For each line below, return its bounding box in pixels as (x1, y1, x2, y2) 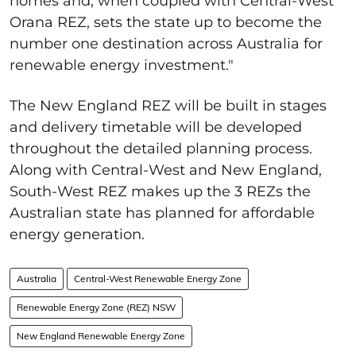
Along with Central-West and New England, (10, 161, 322, 179)
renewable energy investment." (10, 56, 234, 74)
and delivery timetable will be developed (10, 118, 302, 136)
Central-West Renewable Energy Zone (74, 272, 242, 284)
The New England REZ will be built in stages (10, 96, 327, 114)
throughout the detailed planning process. (10, 139, 312, 157)
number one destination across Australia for (10, 34, 323, 52)
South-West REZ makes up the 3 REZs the (10, 182, 311, 200)
